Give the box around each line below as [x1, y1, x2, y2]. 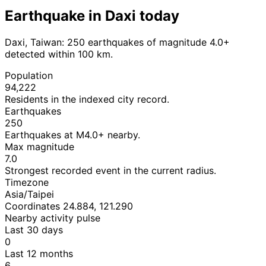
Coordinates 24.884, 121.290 [5, 199, 133, 212]
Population [5, 69, 53, 81]
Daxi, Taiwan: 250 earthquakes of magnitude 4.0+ [5, 36, 230, 48]
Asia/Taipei [5, 188, 54, 200]
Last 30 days [5, 223, 63, 236]
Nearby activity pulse [5, 211, 100, 224]
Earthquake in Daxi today [5, 7, 179, 24]
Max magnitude [5, 140, 74, 153]
